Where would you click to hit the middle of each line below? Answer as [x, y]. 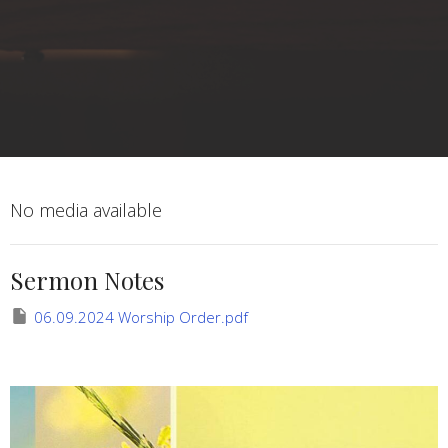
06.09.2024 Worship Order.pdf [141, 317]
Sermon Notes [87, 280]
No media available [86, 210]
